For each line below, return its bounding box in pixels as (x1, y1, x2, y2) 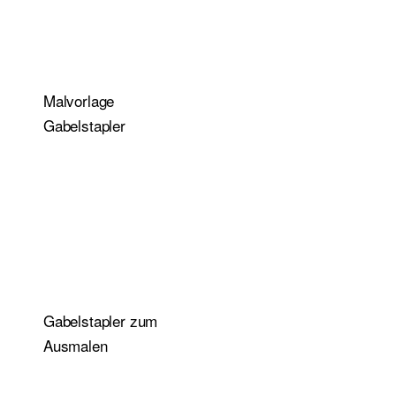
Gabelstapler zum (43, 308, 158, 331)
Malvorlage (43, 88, 115, 111)
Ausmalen (43, 333, 108, 356)
